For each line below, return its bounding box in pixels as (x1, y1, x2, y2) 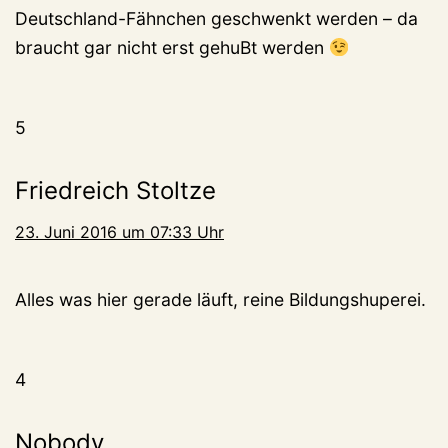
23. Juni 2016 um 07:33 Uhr (15, 221, 224, 242)
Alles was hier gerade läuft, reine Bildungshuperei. (15, 288, 426, 310)
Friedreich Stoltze (15, 175, 216, 205)
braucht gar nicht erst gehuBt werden (15, 36, 329, 58)
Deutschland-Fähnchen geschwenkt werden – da (15, 7, 418, 29)
